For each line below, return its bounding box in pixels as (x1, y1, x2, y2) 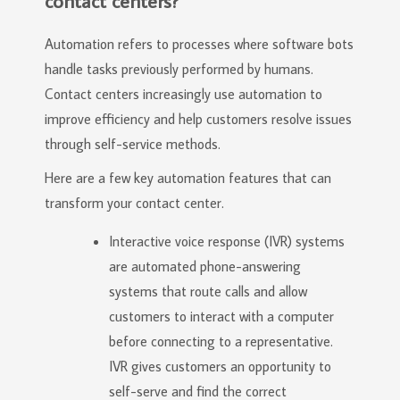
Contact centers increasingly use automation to (45, 85, 322, 103)
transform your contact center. (45, 194, 224, 212)
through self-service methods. (45, 135, 221, 153)
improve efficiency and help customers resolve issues (45, 110, 352, 128)
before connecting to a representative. (109, 332, 333, 350)
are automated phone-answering (109, 257, 301, 275)
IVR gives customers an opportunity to (109, 357, 331, 375)
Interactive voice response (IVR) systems (109, 232, 345, 250)
